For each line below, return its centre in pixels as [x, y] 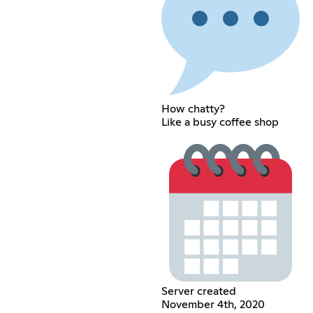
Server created [198, 291]
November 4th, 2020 [213, 304]
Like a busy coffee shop [220, 122]
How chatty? [193, 109]
